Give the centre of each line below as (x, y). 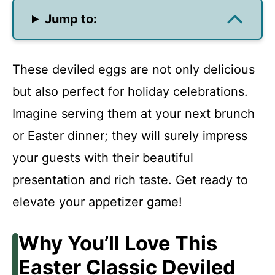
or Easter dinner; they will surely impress (130, 136)
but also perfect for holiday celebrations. (130, 91)
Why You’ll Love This (118, 243)
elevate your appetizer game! (97, 202)
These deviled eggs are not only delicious (134, 69)
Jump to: (71, 19)
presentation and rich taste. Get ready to (130, 180)
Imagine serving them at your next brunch (134, 114)
